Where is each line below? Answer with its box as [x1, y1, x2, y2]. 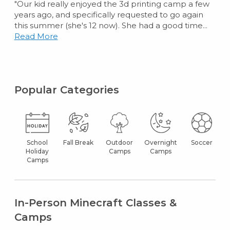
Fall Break [63, 138, 94, 146]
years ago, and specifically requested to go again [14, 9, 203, 20]
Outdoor [106, 138, 133, 146]
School [27, 138, 48, 146]
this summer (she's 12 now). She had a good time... [14, 20, 207, 30]
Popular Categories [14, 83, 119, 96]
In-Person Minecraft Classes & [14, 196, 177, 209]
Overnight [144, 138, 177, 146]
